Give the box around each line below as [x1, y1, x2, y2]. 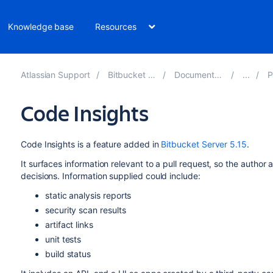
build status [44, 249, 91, 259]
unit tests [44, 234, 82, 244]
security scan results [44, 205, 126, 215]
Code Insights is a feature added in [20, 139, 161, 149]
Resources [95, 21, 136, 32]
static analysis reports [44, 190, 132, 200]
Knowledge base [8, 21, 74, 32]
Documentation [174, 69, 215, 80]
